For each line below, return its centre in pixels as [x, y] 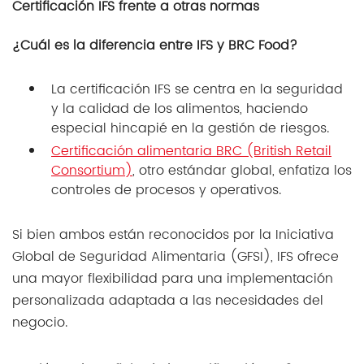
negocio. [40, 323]
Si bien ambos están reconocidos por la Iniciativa [173, 235]
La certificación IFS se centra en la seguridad [197, 90]
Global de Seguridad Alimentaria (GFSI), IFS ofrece [175, 257]
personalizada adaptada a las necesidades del [168, 301]
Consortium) [92, 171]
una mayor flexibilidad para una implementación [173, 279]
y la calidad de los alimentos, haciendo [180, 109]
